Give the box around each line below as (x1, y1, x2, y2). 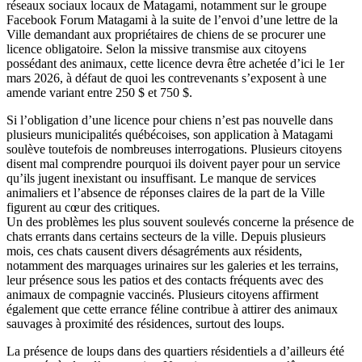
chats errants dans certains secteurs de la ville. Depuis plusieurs (6, 229, 326, 244)
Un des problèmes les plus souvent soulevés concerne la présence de (6, 215, 354, 229)
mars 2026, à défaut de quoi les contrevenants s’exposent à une (6, 71, 326, 86)
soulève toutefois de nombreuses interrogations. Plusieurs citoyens (6, 142, 342, 157)
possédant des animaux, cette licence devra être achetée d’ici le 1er (6, 57, 344, 71)
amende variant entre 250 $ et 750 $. (6, 86, 192, 100)
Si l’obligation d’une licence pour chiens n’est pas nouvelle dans (6, 113, 333, 128)
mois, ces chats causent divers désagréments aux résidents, (6, 244, 302, 259)
